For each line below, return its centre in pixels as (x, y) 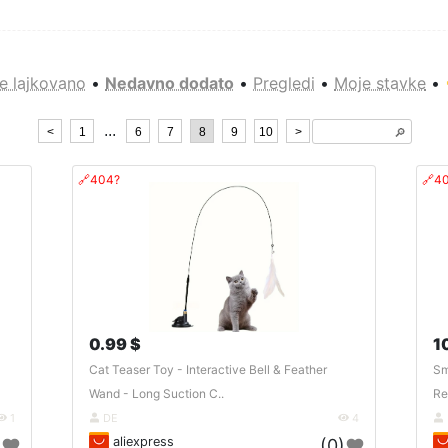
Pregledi (284, 82)
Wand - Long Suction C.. (157, 393)
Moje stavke (380, 82)
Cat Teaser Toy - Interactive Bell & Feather (208, 369)
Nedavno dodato (169, 82)
